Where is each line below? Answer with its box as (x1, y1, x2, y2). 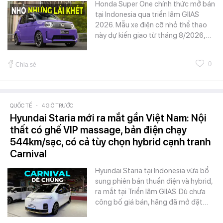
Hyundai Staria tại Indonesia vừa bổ (95, 166, 209, 175)
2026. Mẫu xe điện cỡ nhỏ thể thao (95, 20, 207, 29)
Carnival (10, 147, 47, 160)
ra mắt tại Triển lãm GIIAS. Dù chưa (95, 187, 206, 196)
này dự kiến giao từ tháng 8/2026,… (95, 30, 211, 40)
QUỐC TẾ (10, 102, 32, 109)
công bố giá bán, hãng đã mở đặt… (95, 197, 208, 207)
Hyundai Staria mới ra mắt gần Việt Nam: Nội (10, 111, 207, 124)
